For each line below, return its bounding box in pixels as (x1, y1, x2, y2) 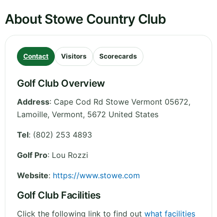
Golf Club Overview (17, 77, 105, 90)
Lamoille (17, 109, 47, 120)
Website (17, 170, 48, 181)
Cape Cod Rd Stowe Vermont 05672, (54, 97, 190, 107)
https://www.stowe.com (53, 170, 140, 181)
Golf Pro (17, 150, 47, 160)
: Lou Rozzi (47, 150, 88, 160)
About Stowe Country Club (5, 11, 166, 28)
